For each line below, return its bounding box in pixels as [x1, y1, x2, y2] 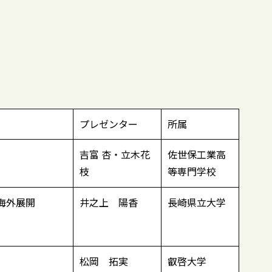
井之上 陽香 [80, 195, 138, 210]
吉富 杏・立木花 [80, 147, 150, 162]
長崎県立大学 [168, 195, 226, 210]
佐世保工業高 [168, 147, 226, 162]
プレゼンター [80, 117, 138, 132]
